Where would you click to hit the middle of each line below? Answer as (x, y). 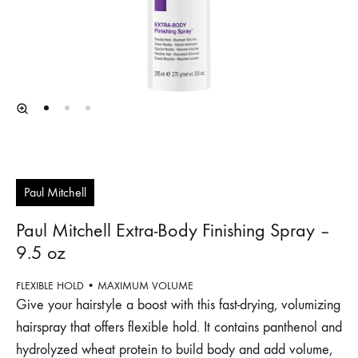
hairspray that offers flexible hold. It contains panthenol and (179, 327)
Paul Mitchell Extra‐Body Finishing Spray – (173, 230)
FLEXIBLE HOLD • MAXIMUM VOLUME (105, 286)
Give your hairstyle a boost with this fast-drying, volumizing (178, 305)
